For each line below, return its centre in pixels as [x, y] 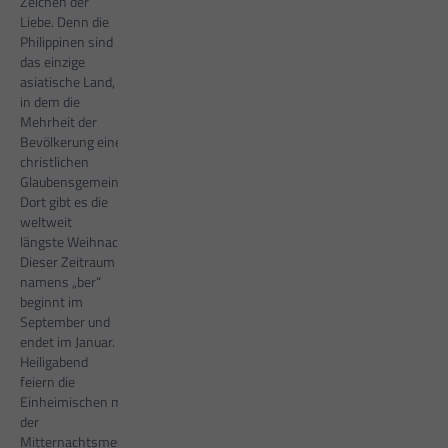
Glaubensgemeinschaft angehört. [118, 182]
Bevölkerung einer [73, 142]
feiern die [47, 382]
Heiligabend [54, 362]
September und [65, 322]
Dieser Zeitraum [67, 262]
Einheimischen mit [75, 402]
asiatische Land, [67, 82]
